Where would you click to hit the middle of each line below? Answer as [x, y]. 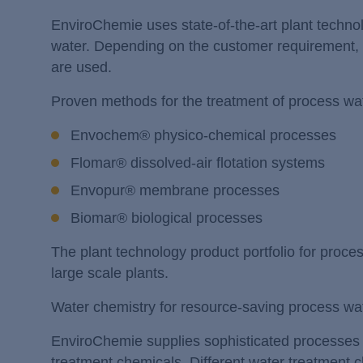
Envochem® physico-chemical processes [203, 135]
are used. [81, 67]
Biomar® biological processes [167, 218]
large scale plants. [110, 273]
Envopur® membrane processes [175, 190]
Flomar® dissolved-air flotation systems [198, 162]
